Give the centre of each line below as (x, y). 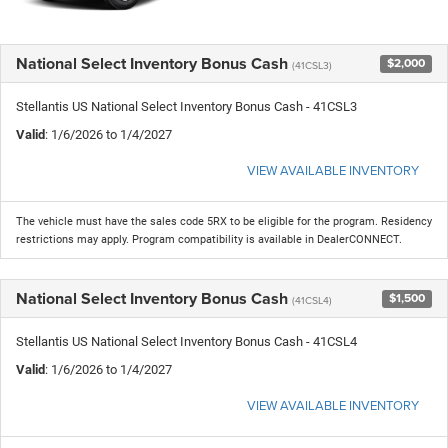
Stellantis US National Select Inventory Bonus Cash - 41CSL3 (186, 106)
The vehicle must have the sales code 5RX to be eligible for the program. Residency (224, 221)
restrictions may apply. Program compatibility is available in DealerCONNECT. (209, 239)
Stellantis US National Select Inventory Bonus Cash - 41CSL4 (186, 341)
